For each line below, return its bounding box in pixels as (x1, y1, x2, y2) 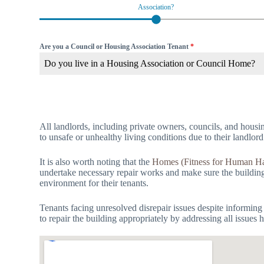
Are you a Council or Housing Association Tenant (39, 42, 191, 51)
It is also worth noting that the (39, 157, 153, 167)
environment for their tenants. (39, 178, 149, 189)
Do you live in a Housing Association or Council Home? (44, 58, 256, 69)
